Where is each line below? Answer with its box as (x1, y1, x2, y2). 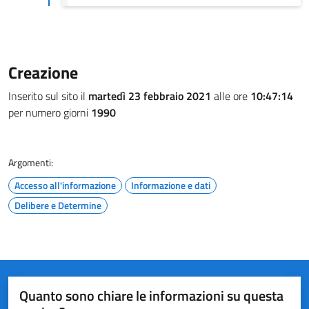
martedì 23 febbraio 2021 (88, 88, 211, 104)
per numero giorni (8, 104, 91, 121)
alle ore (211, 88, 250, 104)
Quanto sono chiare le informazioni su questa (19, 285, 283, 306)
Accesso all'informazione (14, 178, 116, 192)
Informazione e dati (131, 178, 210, 192)
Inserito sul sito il (8, 88, 88, 104)
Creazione (8, 60, 78, 85)
